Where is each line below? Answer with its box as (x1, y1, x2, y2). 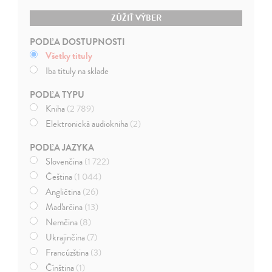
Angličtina (46, 185, 83, 199)
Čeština (46, 169, 75, 183)
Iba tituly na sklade (46, 64, 111, 78)
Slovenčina (46, 154, 85, 168)
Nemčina (46, 215, 80, 229)
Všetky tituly (46, 49, 93, 63)
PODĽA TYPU (30, 87, 85, 101)
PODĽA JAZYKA (30, 140, 95, 154)
